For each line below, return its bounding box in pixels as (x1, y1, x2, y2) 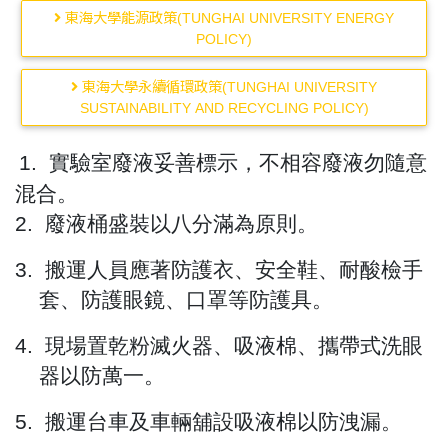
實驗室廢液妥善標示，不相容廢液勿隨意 (49, 151, 427, 176)
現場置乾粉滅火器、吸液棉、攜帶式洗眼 (45, 334, 423, 359)
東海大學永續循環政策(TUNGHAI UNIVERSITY (78, 78, 377, 95)
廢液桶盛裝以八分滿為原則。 (45, 212, 318, 237)
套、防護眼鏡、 (39, 288, 186, 313)
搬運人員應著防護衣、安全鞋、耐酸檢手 (45, 258, 423, 283)
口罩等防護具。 (186, 288, 333, 313)
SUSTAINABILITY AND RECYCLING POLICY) (79, 99, 369, 116)
